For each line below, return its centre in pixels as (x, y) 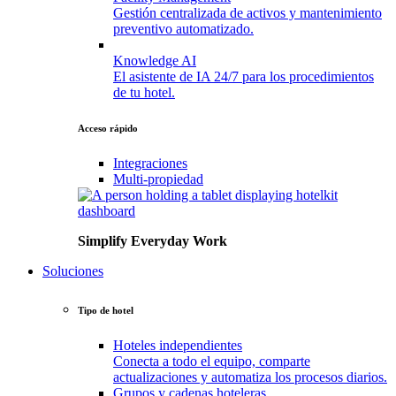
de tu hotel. (144, 93)
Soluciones (73, 271)
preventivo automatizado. (183, 29)
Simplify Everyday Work (152, 241)
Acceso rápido (108, 129)
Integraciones (150, 164)
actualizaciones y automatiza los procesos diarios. (250, 377)
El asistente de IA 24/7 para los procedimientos (244, 77)
